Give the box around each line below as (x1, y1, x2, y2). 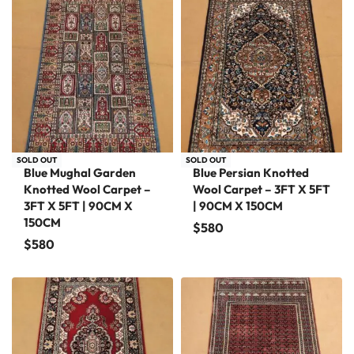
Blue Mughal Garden (24, 165, 136, 181)
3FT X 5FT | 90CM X (24, 198, 133, 214)
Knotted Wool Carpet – (24, 182, 151, 198)
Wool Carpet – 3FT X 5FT (193, 182, 330, 198)
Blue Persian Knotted (193, 165, 309, 181)
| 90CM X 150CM (193, 198, 283, 214)
